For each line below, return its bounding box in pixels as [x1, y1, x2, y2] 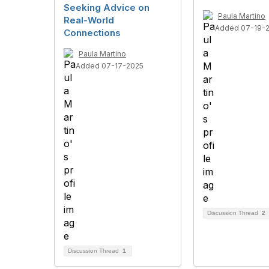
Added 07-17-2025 [76, 61, 144, 70]
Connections [64, 27, 121, 38]
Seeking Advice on [64, 2, 150, 13]
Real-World [64, 14, 114, 26]
